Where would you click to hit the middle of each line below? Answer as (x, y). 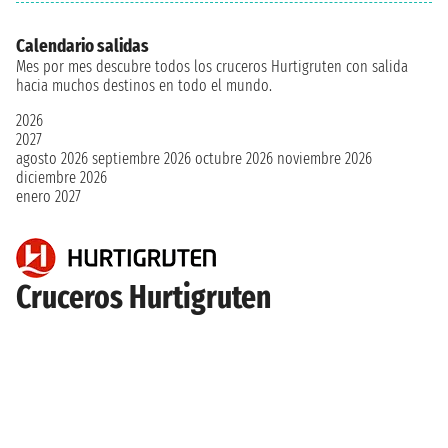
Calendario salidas (82, 46)
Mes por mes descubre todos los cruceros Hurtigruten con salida (212, 66)
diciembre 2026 (61, 177)
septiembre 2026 (141, 158)
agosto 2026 (52, 158)
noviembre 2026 (324, 158)
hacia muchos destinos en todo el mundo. (144, 85)
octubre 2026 (234, 158)
